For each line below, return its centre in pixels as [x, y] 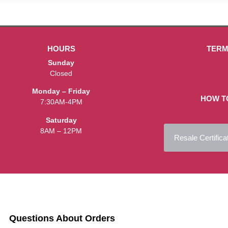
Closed [61, 73]
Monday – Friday [61, 91]
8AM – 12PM [61, 131]
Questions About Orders [62, 218]
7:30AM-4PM [61, 102]
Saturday [61, 120]
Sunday [61, 62]
